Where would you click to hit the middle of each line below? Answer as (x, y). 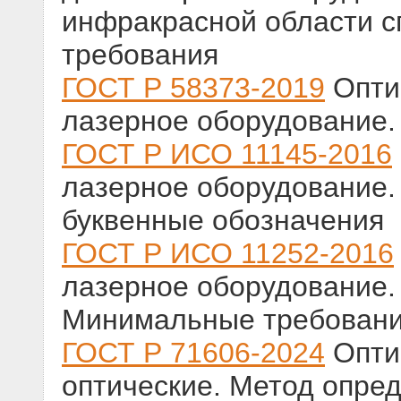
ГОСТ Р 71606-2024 (193, 353)
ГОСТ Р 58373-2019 (193, 88)
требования (140, 55)
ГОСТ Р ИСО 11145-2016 (227, 154)
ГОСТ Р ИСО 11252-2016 (228, 254)
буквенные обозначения (223, 221)
